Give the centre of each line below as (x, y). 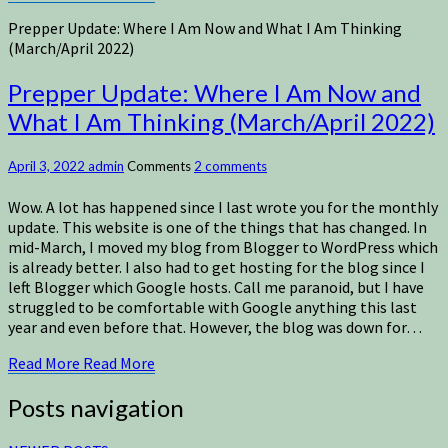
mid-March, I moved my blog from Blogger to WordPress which (223, 246)
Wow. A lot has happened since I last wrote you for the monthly (223, 206)
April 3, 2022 (48, 166)
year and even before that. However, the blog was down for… (215, 326)
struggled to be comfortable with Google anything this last (212, 306)
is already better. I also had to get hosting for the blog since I (216, 266)
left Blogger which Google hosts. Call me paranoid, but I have (216, 286)
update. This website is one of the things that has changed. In (217, 226)
